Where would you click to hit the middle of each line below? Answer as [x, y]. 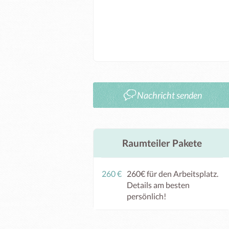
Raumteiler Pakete [162, 143]
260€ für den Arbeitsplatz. [173, 174]
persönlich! [146, 196]
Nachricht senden [169, 95]
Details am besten [158, 185]
